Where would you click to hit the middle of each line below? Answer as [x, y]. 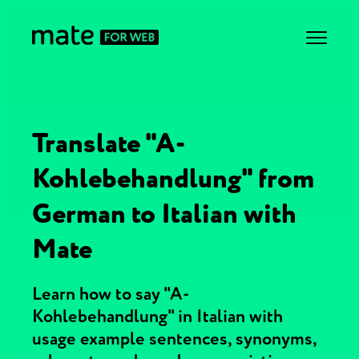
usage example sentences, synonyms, [174, 339]
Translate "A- [109, 143]
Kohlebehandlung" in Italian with [157, 317]
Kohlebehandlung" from [173, 179]
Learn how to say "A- [111, 294]
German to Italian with [164, 214]
